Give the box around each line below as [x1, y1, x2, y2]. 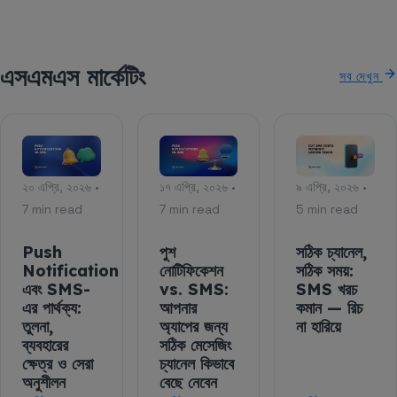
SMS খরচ [296, 278, 358, 300]
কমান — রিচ [296, 297, 363, 318]
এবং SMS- [22, 278, 90, 300]
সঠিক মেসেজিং [159, 334, 231, 355]
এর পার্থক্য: [22, 297, 82, 318]
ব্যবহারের [22, 334, 68, 355]
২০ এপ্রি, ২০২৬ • [22, 178, 99, 195]
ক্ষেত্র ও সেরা [22, 353, 93, 374]
